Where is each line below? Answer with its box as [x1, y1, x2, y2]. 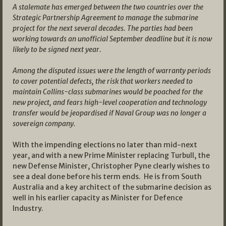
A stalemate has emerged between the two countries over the [13, 3, 203, 12]
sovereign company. [13, 119, 76, 129]
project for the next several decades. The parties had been [13, 24, 193, 33]
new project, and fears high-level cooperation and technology [13, 98, 207, 107]
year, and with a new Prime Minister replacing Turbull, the [13, 151, 210, 160]
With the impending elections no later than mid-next [13, 140, 197, 150]
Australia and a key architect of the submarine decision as [13, 183, 211, 192]
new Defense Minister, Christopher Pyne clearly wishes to [13, 161, 210, 171]
